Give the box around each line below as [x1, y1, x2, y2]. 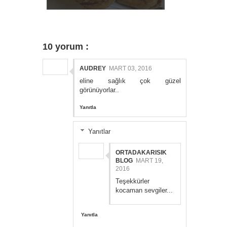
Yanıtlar [88, 128, 110, 136]
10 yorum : [43, 42, 89, 52]
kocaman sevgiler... [116, 186, 173, 195]
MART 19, [136, 157, 163, 165]
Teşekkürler [116, 177, 149, 185]
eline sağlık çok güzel [80, 77, 181, 85]
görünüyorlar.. [80, 86, 119, 94]
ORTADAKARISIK [116, 149, 167, 157]
